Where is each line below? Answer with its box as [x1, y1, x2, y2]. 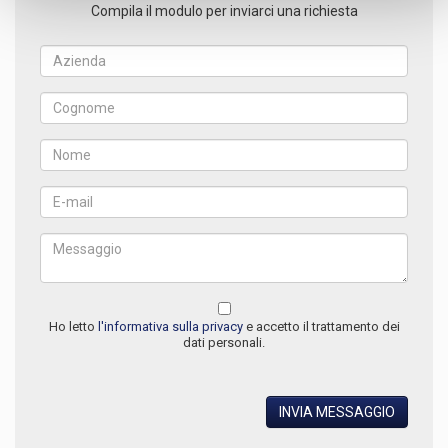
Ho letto [48, 319, 98, 335]
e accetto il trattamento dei [242, 319, 400, 335]
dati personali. [183, 335, 265, 351]
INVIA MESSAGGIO [279, 404, 395, 421]
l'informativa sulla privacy [97, 319, 243, 335]
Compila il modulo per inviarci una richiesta [90, 3, 358, 20]
